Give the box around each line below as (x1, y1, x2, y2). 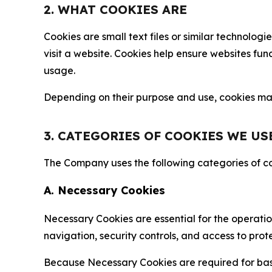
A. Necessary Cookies (44, 183, 165, 197)
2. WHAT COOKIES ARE (44, 2, 187, 17)
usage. (44, 64, 75, 76)
